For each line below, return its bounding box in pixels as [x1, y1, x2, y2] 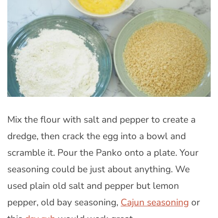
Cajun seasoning [121, 196, 189, 209]
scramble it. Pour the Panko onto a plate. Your [7, 146, 199, 160]
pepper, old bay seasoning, [7, 196, 121, 209]
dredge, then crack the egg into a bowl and [7, 130, 186, 143]
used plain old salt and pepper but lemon [7, 180, 179, 193]
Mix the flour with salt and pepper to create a [7, 113, 196, 127]
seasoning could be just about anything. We [7, 163, 190, 176]
